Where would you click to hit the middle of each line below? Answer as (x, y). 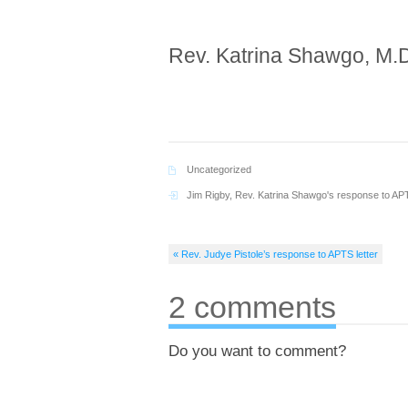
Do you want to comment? (257, 351)
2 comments (252, 307)
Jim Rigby (208, 195)
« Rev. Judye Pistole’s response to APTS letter (275, 254)
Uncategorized (219, 169)
